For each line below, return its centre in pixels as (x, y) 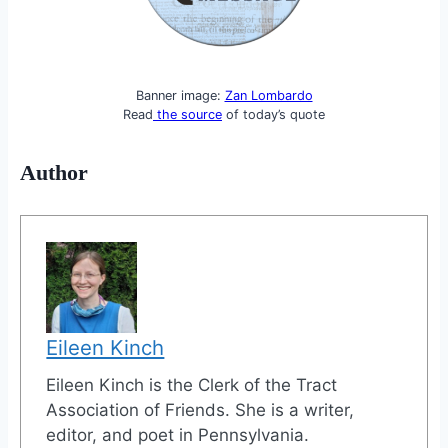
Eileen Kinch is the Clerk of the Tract (192, 384)
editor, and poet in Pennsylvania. (178, 434)
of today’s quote (273, 115)
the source (187, 115)
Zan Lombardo (268, 96)
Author (53, 173)
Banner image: (180, 96)
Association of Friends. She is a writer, (200, 409)
